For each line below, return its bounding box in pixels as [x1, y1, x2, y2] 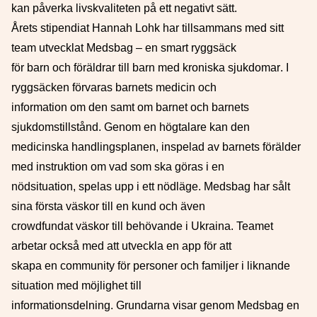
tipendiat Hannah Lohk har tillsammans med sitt [46, 22, 284, 34]
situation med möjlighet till [11, 279, 142, 292]
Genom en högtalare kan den [104, 121, 250, 133]
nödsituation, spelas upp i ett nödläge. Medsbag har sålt [11, 180, 290, 192]
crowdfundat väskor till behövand [11, 220, 176, 232]
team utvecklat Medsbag [11, 42, 133, 54]
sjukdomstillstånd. [11, 121, 101, 133]
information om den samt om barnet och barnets [11, 101, 249, 113]
